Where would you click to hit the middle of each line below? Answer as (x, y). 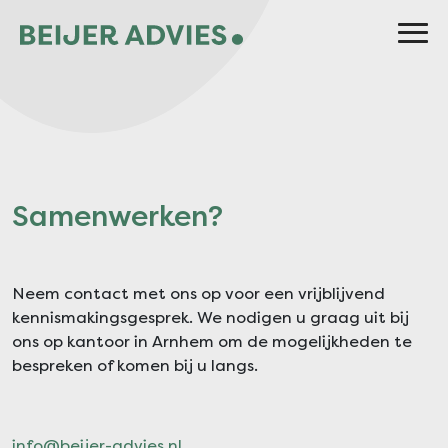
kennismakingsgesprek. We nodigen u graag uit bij (210, 317)
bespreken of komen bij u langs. (135, 365)
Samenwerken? (117, 216)
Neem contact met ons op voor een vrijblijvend (198, 293)
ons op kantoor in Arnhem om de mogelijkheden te (212, 341)
